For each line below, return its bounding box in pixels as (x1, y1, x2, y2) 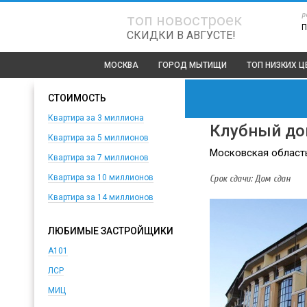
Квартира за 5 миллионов (47, 133, 149, 143)
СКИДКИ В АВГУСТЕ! (127, 29, 236, 42)
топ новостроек (127, 12, 242, 29)
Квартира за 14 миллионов (47, 193, 153, 202)
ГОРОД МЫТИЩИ (158, 60, 227, 70)
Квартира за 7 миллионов (47, 153, 149, 162)
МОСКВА (104, 60, 138, 70)
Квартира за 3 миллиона (47, 113, 144, 123)
